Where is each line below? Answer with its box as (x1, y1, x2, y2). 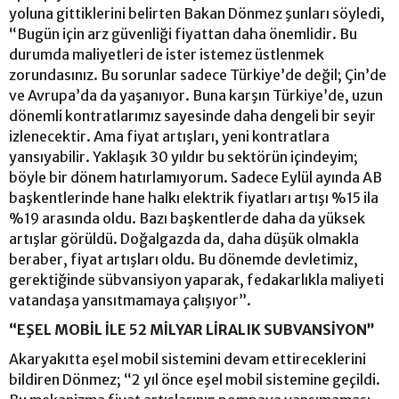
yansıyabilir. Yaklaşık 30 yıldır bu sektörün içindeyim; (9, 147, 358, 166)
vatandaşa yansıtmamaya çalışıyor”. (9, 290, 254, 309)
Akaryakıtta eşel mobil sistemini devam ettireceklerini (9, 349, 366, 368)
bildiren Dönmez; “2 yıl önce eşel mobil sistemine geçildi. (9, 370, 380, 388)
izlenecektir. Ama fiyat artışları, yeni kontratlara (9, 126, 330, 145)
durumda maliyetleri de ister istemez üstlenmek (9, 45, 324, 63)
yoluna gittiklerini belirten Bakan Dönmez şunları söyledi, (9, 4, 385, 22)
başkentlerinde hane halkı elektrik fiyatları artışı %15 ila (9, 188, 379, 207)
